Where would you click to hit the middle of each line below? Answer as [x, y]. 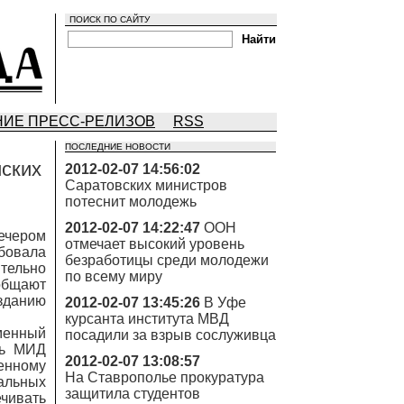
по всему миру [114, 276]
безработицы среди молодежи [167, 260]
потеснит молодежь [131, 202]
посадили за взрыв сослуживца [170, 335]
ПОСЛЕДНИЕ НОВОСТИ [118, 147]
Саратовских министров [146, 185]
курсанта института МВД [147, 319]
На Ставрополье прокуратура [165, 377]
